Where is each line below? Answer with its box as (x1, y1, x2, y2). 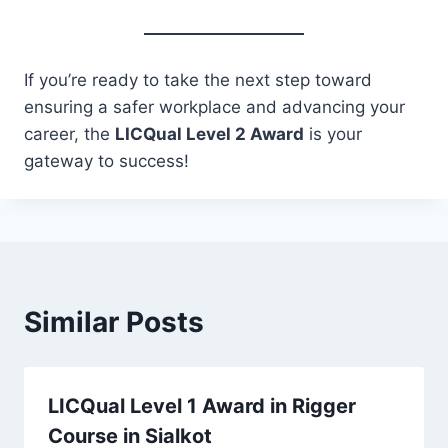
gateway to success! (24, 151, 189, 171)
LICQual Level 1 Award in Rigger (48, 394, 356, 418)
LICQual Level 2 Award (115, 124, 304, 144)
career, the (24, 124, 115, 144)
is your (304, 124, 362, 144)
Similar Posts (24, 305, 204, 339)
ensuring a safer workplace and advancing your (24, 97, 405, 117)
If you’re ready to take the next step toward (24, 70, 372, 90)
